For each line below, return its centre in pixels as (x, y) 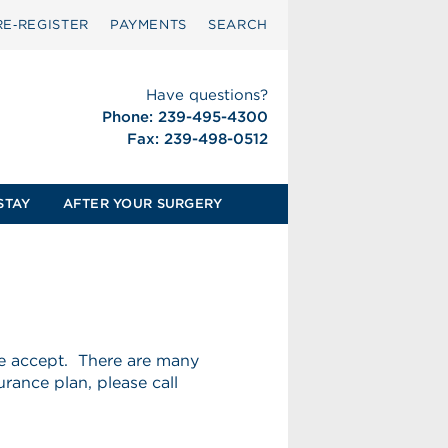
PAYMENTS (148, 24)
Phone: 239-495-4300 (184, 117)
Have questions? (206, 95)
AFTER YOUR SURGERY (142, 203)
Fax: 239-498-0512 (197, 139)
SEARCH (238, 24)
